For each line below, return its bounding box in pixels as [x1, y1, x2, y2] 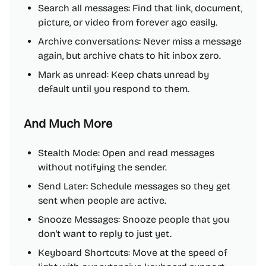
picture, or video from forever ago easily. [38, 17, 217, 28]
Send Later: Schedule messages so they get [38, 180, 230, 192]
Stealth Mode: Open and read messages [38, 147, 214, 159]
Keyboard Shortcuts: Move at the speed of [38, 247, 227, 258]
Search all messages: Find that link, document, [38, 2, 242, 14]
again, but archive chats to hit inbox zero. [38, 50, 221, 61]
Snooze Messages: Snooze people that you [38, 214, 229, 225]
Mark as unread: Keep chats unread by [38, 69, 209, 80]
